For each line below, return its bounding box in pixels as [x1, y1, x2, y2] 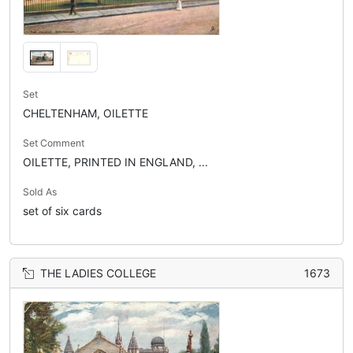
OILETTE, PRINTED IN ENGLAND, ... [23, 155, 208, 169]
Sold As [23, 186, 57, 199]
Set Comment [23, 137, 84, 150]
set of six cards [23, 204, 102, 218]
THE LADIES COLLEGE [40, 266, 156, 281]
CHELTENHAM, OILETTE [23, 106, 148, 121]
